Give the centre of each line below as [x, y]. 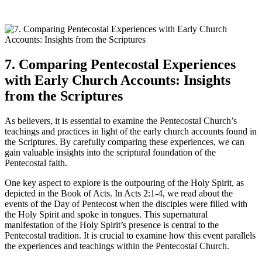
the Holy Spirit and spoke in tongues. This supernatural [106, 215]
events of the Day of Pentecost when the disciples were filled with [126, 204]
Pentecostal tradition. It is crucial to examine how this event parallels [130, 236]
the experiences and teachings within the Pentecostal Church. [117, 246]
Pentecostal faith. [36, 163]
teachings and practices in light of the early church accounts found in [131, 132]
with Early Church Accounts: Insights [118, 80]
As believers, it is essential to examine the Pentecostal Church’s [121, 121]
